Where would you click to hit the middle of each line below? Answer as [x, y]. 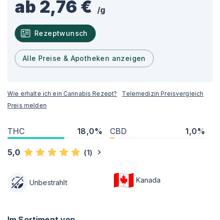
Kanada [148, 180]
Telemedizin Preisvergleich [163, 94]
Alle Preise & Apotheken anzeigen [84, 58]
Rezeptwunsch [61, 33]
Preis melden [27, 105]
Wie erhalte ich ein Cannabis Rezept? [62, 94]
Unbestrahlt [48, 182]
